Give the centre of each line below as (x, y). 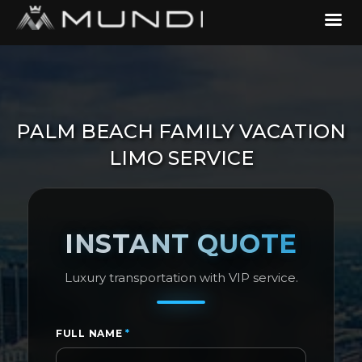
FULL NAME (90, 333)
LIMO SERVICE (181, 158)
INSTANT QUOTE (181, 244)
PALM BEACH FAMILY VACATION (181, 131)
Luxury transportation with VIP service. (181, 278)
